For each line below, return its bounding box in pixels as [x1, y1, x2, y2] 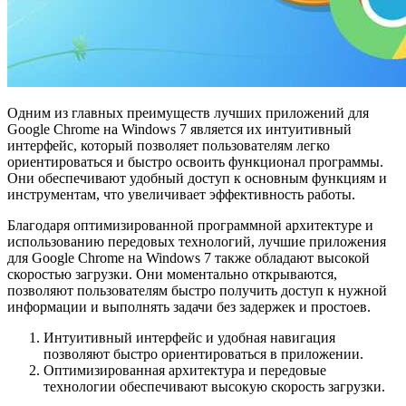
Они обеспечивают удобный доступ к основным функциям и [7, 170, 387, 187]
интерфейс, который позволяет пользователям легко [7, 138, 330, 154]
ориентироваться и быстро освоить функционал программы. [7, 154, 383, 170]
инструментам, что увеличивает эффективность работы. [7, 187, 355, 203]
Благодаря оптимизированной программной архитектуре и [7, 217, 373, 234]
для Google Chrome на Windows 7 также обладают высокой [7, 250, 370, 266]
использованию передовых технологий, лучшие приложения [7, 234, 386, 250]
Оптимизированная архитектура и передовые [43, 362, 326, 379]
